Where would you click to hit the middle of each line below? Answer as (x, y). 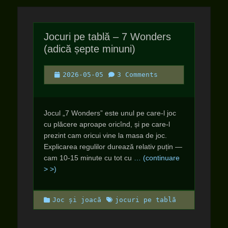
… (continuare (157, 158)
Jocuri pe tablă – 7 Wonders (107, 37)
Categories (64, 199)
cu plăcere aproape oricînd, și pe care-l (107, 124)
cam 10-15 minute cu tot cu (89, 158)
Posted (66, 74)
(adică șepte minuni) (90, 49)
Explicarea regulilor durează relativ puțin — (113, 147)
